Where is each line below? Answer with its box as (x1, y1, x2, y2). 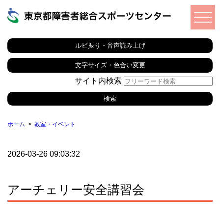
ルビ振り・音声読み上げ (75, 42, 145, 50)
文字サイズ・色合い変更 (75, 61, 145, 69)
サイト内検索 (75, 77, 124, 85)
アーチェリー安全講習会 (7, 182, 144, 196)
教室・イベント (34, 121, 76, 128)
